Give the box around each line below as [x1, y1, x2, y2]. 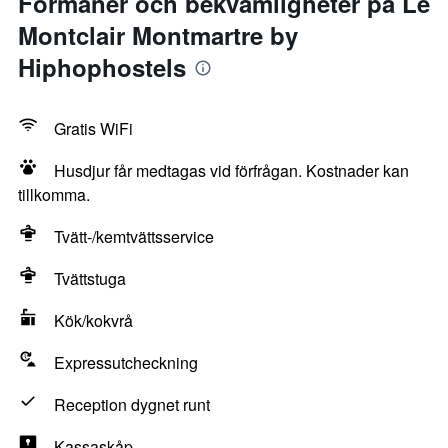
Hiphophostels [18, 50, 186, 84]
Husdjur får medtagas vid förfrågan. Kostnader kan [54, 159, 409, 182]
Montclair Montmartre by [18, 18, 298, 52]
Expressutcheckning [54, 351, 198, 374]
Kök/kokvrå [54, 309, 133, 332]
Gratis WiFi [54, 117, 133, 140]
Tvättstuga [54, 267, 126, 290]
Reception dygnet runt [54, 393, 210, 416]
